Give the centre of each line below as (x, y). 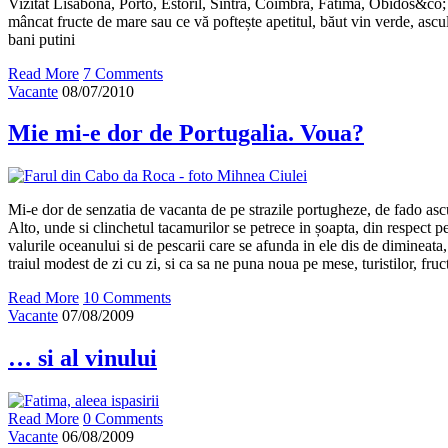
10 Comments (127, 298)
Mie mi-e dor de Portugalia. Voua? (186, 133)
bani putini (41, 39)
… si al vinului (82, 358)
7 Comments (123, 73)
